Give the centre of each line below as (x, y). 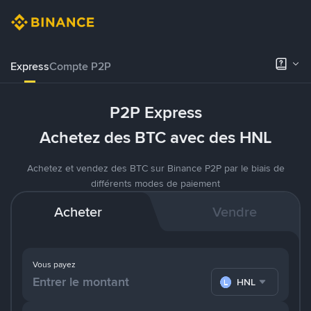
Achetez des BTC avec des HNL (155, 137)
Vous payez (54, 264)
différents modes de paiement (155, 183)
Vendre (235, 212)
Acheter (78, 212)
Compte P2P (80, 66)
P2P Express (155, 112)
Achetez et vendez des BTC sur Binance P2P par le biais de (155, 168)
